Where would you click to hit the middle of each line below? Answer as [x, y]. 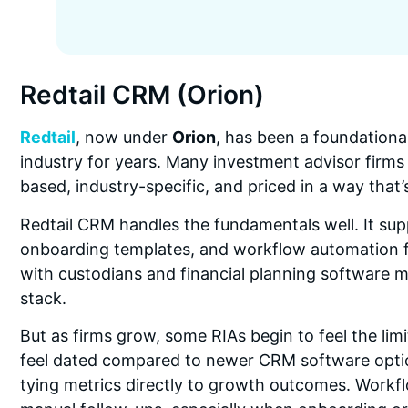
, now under [124, 138]
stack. [43, 298]
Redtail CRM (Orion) [142, 95]
